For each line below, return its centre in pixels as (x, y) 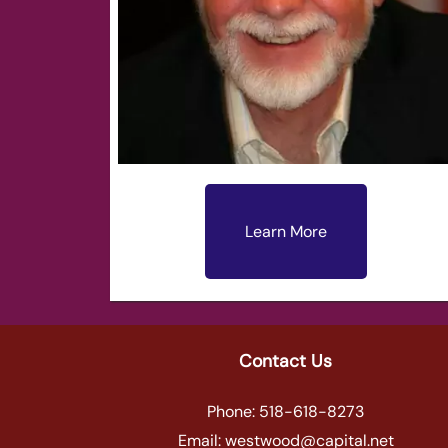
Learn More (285, 232)
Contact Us (286, 361)
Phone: (233, 412)
